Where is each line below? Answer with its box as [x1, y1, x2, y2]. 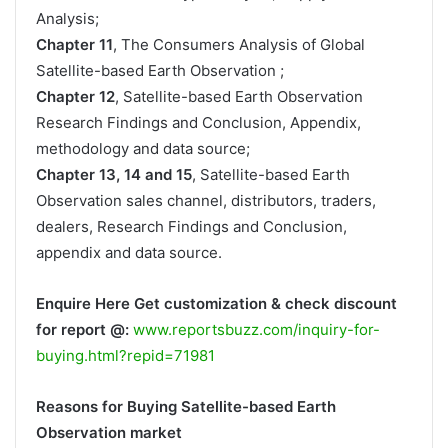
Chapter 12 [36, 86, 115, 106]
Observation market [36, 422, 182, 442]
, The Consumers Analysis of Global [113, 34, 365, 54]
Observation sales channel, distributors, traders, [36, 190, 376, 210]
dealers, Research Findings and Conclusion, [36, 216, 347, 236]
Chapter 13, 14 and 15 [36, 164, 192, 184]
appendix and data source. [36, 242, 222, 262]
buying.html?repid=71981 [36, 345, 215, 365]
